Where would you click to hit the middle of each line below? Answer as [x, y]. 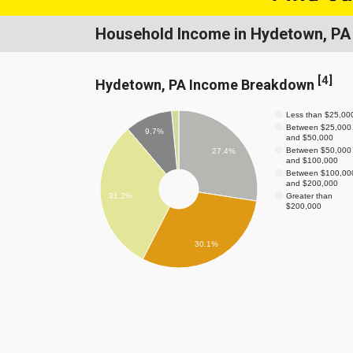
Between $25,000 [318, 127]
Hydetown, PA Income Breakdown [206, 84]
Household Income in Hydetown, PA [223, 33]
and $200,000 [312, 183]
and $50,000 [309, 137]
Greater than [309, 195]
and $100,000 [312, 160]
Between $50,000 [318, 150]
